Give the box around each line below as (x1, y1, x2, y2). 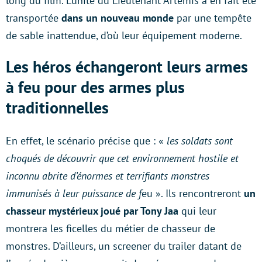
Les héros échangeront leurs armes (6, 56, 248, 78)
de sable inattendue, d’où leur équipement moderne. (6, 29, 242, 43)
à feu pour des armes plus (6, 76, 185, 98)
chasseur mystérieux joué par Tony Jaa (6, 204, 178, 218)
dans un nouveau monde (58, 11, 174, 25)
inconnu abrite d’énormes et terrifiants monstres (6, 169, 209, 183)
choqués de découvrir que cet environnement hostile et (6, 151, 239, 166)
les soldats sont (167, 134, 233, 148)
